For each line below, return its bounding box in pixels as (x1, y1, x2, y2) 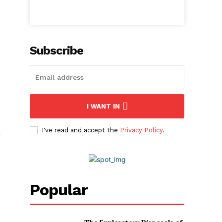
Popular (30, 180, 88, 199)
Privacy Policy (120, 126, 163, 134)
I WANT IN (86, 103, 120, 110)
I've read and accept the (42, 126, 120, 134)
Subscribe (30, 44, 84, 57)
